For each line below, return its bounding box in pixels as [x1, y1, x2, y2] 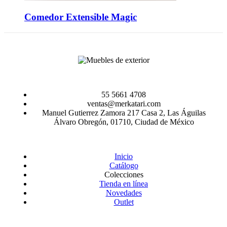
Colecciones [104, 170, 143, 179]
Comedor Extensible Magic [24, 12, 137, 23]
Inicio [115, 152, 133, 161]
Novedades [105, 188, 142, 198]
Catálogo [109, 161, 138, 170]
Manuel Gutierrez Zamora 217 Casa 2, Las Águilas [42, 108, 206, 118]
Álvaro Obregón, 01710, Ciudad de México [53, 118, 194, 127]
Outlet [113, 198, 134, 207]
